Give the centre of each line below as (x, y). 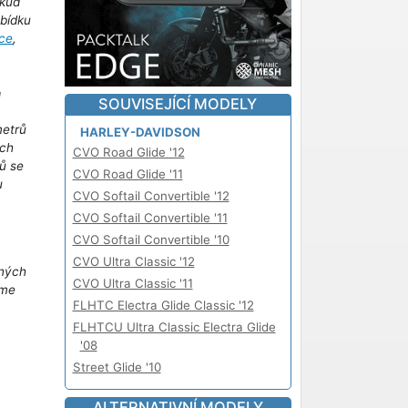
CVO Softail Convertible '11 (150, 217)
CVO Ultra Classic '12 (133, 261)
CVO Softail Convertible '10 (151, 239)
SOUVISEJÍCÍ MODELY (178, 103)
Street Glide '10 (117, 367)
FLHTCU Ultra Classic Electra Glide (174, 326)
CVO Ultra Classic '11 (133, 283)
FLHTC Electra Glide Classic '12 (163, 305)
